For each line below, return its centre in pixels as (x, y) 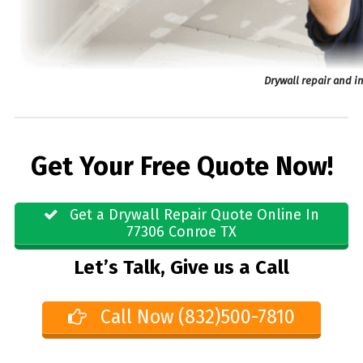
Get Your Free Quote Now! (181, 167)
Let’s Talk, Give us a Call (181, 268)
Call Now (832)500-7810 (196, 316)
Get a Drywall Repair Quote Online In (192, 214)
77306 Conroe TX (181, 231)
